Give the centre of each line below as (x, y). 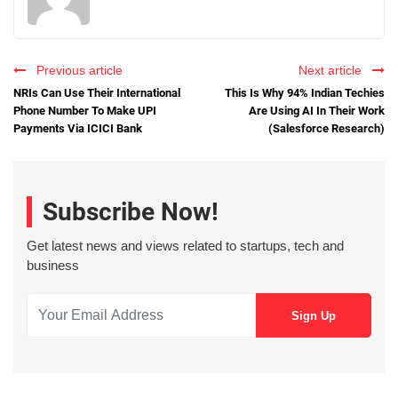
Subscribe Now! (131, 212)
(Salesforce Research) (326, 128)
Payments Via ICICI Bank (78, 128)
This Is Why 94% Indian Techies (305, 92)
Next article (334, 70)
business (53, 266)
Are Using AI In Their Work (317, 110)
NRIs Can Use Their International (97, 92)
